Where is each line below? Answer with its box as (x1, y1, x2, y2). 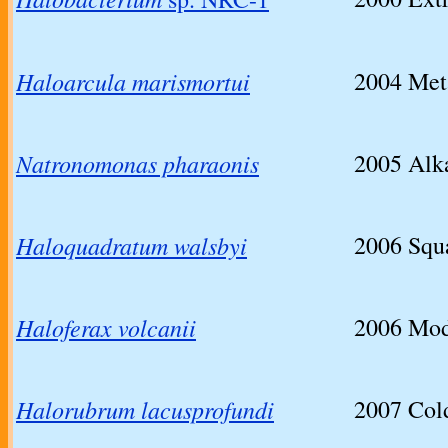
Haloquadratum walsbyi (16, 229, 247, 262)
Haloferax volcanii (16, 311, 196, 344)
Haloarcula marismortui (16, 65, 250, 98)
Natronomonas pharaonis (16, 147, 259, 180)
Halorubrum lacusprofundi (16, 393, 274, 426)
